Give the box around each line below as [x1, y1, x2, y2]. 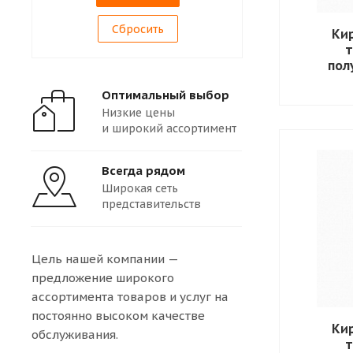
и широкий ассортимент [102, 121, 236, 136]
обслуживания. [32, 326, 118, 342]
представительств [102, 196, 201, 211]
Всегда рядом [102, 162, 185, 178]
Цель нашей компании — [32, 251, 179, 266]
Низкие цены [102, 105, 175, 120]
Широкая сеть [102, 180, 178, 195]
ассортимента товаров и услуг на [32, 288, 229, 304]
